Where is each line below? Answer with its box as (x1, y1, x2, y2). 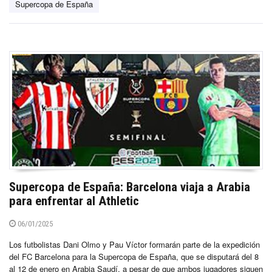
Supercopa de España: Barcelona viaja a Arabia (9, 179, 250, 194)
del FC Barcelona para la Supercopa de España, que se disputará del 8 (9, 250, 259, 262)
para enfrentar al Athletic (9, 193, 139, 208)
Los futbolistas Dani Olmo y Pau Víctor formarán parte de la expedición (9, 238, 260, 250)
